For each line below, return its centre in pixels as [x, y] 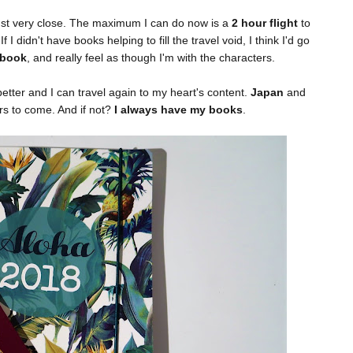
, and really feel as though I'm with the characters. [152, 58]
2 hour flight [266, 23]
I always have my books [177, 110]
